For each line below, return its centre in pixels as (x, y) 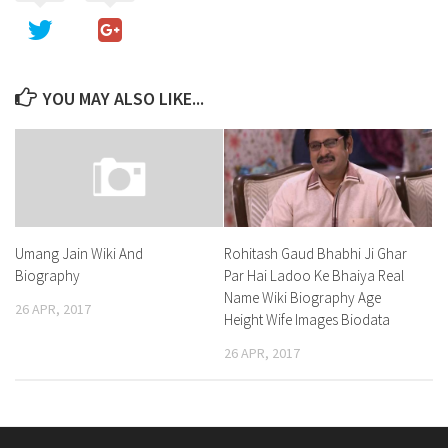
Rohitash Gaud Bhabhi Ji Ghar (315, 253)
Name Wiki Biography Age (302, 297)
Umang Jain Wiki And (79, 254)
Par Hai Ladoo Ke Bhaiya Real (314, 275)
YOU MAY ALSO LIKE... (123, 99)
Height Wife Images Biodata (307, 319)
